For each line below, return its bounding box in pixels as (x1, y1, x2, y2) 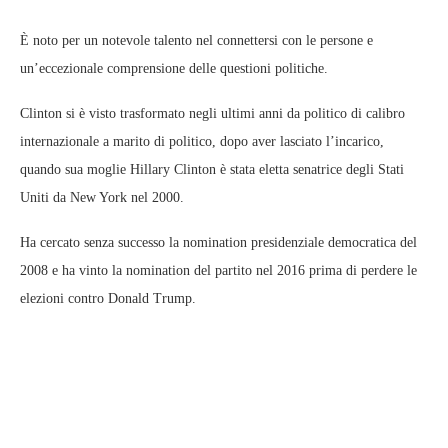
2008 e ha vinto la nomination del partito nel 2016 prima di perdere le (20, 263, 417, 279)
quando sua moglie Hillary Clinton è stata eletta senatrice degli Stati (20, 162, 404, 178)
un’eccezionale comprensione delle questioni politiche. (20, 61, 328, 77)
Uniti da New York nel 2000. (20, 190, 184, 206)
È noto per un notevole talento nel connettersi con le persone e (20, 33, 373, 49)
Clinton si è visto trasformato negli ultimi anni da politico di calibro (20, 106, 405, 122)
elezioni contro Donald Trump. (20, 291, 196, 307)
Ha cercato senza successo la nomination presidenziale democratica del (20, 235, 417, 251)
